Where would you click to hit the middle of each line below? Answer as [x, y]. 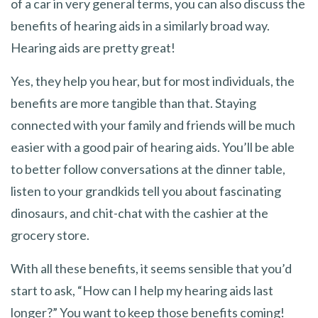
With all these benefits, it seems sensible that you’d [151, 268]
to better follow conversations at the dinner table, [148, 169]
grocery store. [50, 235]
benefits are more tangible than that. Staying [133, 103]
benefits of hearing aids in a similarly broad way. [140, 25]
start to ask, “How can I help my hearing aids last [142, 290]
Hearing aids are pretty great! [93, 47]
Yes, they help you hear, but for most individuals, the [153, 81]
